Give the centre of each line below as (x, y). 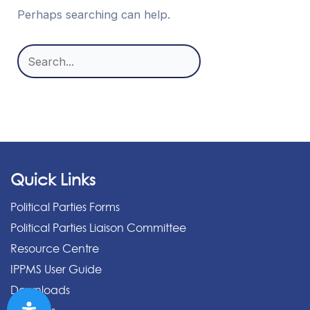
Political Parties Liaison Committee (98, 228)
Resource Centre (55, 249)
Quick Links (53, 180)
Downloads (40, 290)
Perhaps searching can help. (94, 14)
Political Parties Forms (65, 207)
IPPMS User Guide (56, 270)
